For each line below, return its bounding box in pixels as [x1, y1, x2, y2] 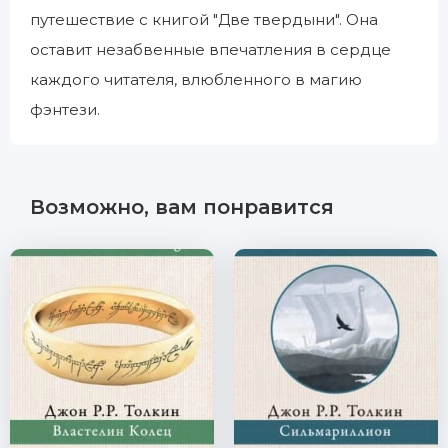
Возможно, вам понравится [30, 195, 334, 219]
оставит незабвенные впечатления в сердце [30, 40, 391, 59]
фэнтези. [30, 100, 100, 119]
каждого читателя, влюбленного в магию [30, 70, 362, 89]
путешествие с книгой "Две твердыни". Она [30, 10, 378, 29]
